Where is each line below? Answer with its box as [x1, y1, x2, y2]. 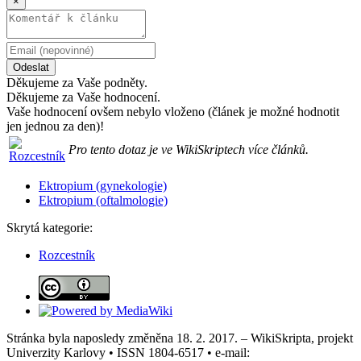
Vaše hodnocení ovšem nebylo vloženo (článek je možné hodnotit [6, 104, 339, 118]
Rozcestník [39, 247, 95, 262]
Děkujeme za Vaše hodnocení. [6, 89, 160, 104]
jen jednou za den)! [6, 118, 104, 133]
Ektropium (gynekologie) [39, 178, 167, 193]
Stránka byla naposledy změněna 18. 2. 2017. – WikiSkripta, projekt [6, 330, 353, 345]
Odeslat [13, 60, 49, 73]
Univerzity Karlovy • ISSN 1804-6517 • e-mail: [6, 345, 250, 359]
